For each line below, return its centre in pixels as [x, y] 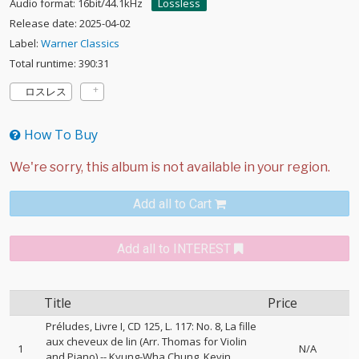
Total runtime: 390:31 [59, 63]
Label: [25, 43]
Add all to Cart [172, 204]
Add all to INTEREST [173, 249]
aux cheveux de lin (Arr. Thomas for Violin [146, 341]
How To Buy [59, 135]
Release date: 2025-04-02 [70, 23]
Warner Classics [80, 43]
